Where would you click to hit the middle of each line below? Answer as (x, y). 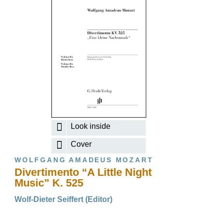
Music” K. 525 (49, 183)
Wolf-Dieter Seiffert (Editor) (63, 199)
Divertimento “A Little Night (83, 172)
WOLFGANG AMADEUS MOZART (84, 160)
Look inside (91, 126)
